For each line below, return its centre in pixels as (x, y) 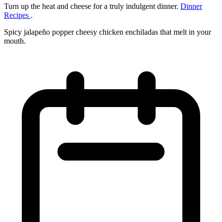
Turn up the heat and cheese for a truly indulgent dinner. (92, 6)
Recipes (17, 15)
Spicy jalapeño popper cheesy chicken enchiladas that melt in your (108, 32)
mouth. (15, 41)
